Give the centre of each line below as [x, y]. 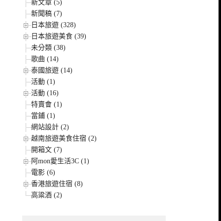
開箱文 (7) [47, 150]
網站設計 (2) [50, 127]
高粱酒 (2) [47, 195]
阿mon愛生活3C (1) [60, 161]
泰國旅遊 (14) [52, 70]
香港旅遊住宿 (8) [57, 184]
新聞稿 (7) [47, 14]
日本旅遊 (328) [54, 25]
